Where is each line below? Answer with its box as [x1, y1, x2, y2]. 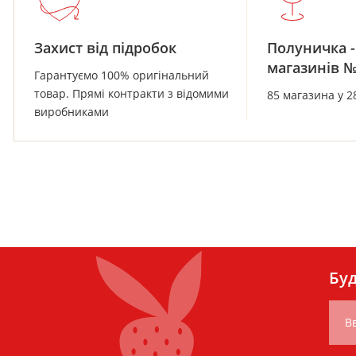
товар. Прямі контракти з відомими [34, 86, 229, 102]
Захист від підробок [34, 38, 176, 58]
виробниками [34, 104, 109, 120]
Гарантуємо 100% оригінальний [34, 68, 209, 83]
